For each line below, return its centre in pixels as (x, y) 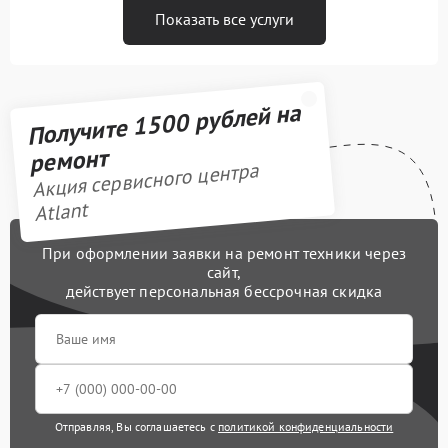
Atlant (60, 212)
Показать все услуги (224, 18)
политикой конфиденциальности (306, 426)
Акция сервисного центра (145, 180)
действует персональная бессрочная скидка (224, 290)
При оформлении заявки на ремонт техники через (224, 252)
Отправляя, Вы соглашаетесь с (136, 426)
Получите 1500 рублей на (163, 124)
